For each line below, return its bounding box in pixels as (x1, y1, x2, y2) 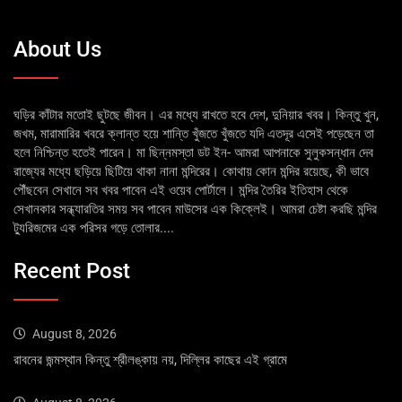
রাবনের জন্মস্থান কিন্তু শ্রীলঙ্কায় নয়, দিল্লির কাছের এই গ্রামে (13, 351, 287, 368)
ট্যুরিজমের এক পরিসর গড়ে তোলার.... (13, 220, 174, 237)
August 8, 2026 (32, 326, 117, 341)
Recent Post (13, 258, 130, 284)
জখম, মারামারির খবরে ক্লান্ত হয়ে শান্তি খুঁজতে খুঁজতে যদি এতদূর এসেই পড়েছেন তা (13, 126, 374, 143)
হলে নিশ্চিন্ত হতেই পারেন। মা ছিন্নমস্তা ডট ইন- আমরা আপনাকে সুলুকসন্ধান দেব (13, 144, 373, 162)
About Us (13, 37, 101, 63)
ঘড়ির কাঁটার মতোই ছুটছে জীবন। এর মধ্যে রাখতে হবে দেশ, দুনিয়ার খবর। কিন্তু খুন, (13, 107, 379, 124)
